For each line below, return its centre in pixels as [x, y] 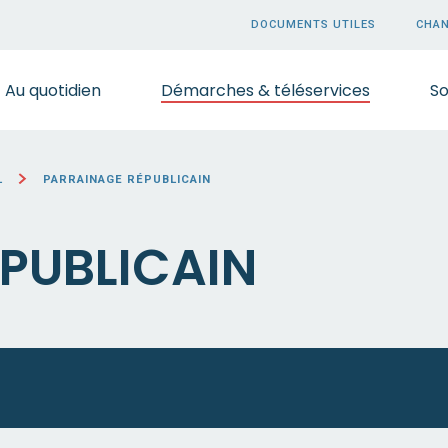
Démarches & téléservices [265, 90]
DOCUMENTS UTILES [313, 24]
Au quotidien [53, 90]
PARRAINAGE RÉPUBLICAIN [126, 179]
